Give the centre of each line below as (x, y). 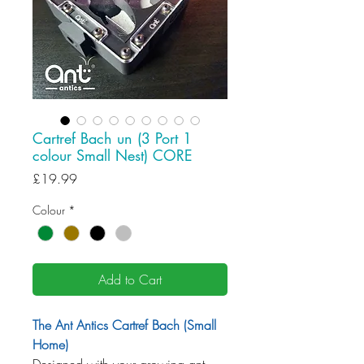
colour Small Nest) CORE (113, 155)
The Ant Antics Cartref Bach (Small (124, 325)
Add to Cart (130, 280)
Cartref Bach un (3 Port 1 (112, 138)
